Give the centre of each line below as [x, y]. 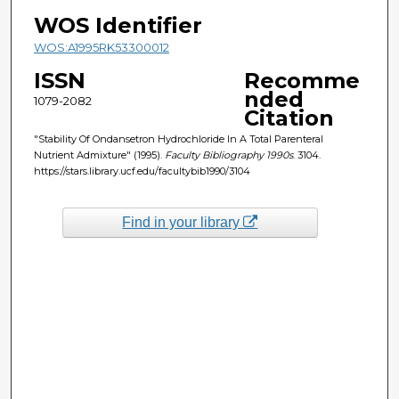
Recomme [301, 80]
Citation [289, 118]
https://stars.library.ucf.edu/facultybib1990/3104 [142, 171]
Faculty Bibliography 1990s [228, 155]
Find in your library [183, 222]
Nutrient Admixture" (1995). [99, 155]
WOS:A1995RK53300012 [101, 47]
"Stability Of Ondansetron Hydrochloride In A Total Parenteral [178, 138]
